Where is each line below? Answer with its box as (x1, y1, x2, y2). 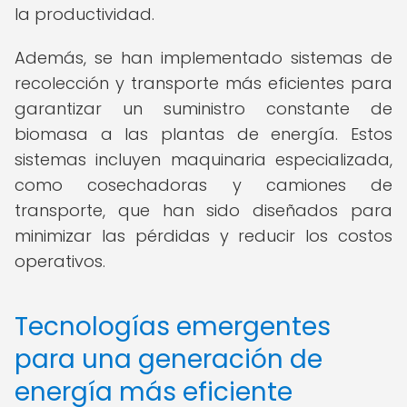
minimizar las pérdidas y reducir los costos (15, 224, 392, 247)
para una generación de (15, 342, 323, 377)
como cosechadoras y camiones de (15, 174, 392, 196)
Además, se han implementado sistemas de (15, 46, 392, 69)
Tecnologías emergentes (15, 309, 331, 344)
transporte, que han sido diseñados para (15, 199, 392, 222)
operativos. (15, 250, 105, 273)
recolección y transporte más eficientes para (15, 72, 392, 94)
